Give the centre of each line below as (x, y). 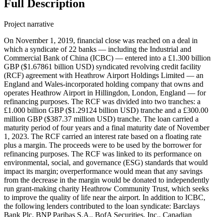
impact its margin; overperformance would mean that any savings (103, 171)
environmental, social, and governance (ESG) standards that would (106, 162)
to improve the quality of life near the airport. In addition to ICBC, (105, 197)
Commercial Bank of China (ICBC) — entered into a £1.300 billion (107, 58)
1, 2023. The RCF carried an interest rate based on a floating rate (103, 136)
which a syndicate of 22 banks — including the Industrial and (98, 49)
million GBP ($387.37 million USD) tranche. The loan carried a (101, 119)
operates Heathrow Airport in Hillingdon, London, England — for (105, 93)
